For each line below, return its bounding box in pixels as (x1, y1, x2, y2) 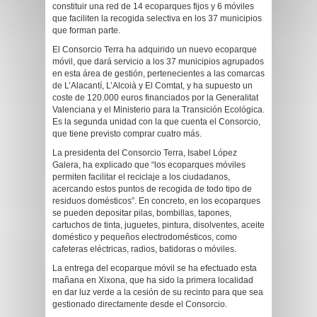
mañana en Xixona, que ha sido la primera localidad (52, 275, 253, 285)
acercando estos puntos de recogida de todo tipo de (52, 184, 252, 194)
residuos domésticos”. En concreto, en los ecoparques (52, 196, 260, 206)
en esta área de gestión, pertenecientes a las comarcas (52, 69, 265, 79)
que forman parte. (52, 25, 120, 35)
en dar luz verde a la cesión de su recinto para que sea (52, 287, 263, 297)
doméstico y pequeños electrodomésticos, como (52, 232, 237, 242)
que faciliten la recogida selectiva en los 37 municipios (52, 13, 262, 23)
